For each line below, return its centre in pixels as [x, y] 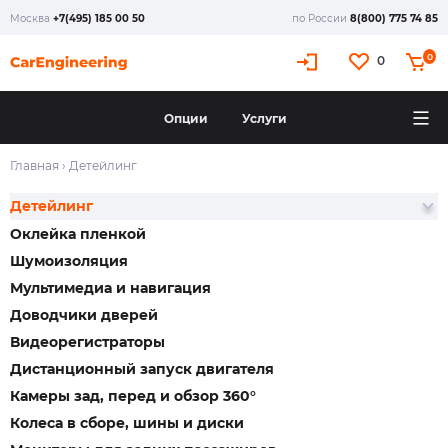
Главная [34, 165]
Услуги [264, 118]
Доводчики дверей [84, 315]
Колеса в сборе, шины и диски [127, 423]
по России [321, 18]
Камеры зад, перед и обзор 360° [133, 396]
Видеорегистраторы [87, 342]
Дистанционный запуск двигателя [142, 369]
